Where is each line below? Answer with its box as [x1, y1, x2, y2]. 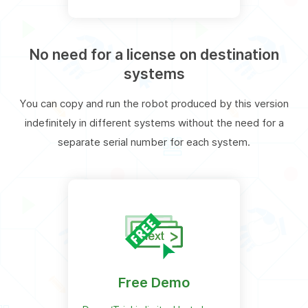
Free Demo [118, 274, 190, 291]
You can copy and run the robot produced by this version [19, 96, 289, 110]
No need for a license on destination [29, 45, 279, 63]
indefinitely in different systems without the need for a [24, 115, 284, 129]
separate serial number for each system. [58, 135, 250, 148]
